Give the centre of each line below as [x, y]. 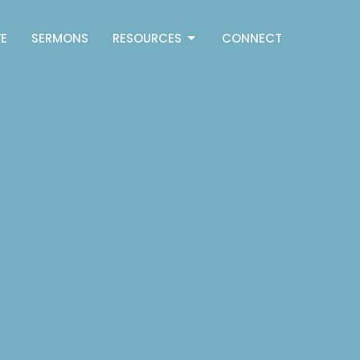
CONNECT [252, 39]
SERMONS [59, 39]
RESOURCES [147, 39]
